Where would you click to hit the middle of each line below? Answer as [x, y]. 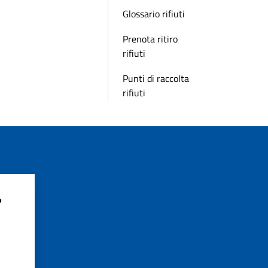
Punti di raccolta [156, 78]
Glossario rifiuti [154, 14]
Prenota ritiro [150, 39]
